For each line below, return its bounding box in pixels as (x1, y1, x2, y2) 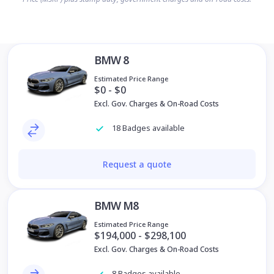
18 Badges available (110, 122, 185, 134)
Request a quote (103, 158, 171, 170)
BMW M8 (94, 198, 139, 213)
